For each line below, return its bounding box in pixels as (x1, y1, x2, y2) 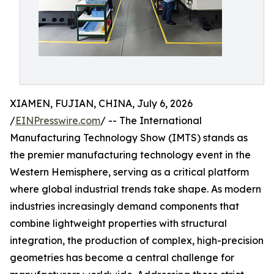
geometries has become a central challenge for (10, 251, 234, 264)
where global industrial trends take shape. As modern (10, 183, 261, 195)
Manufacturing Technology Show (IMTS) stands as (10, 131, 248, 144)
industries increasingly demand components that (10, 200, 239, 212)
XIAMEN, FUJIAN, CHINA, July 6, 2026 (10, 97, 193, 109)
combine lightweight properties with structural (10, 217, 227, 229)
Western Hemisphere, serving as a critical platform (10, 166, 249, 178)
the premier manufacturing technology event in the (10, 149, 251, 161)
